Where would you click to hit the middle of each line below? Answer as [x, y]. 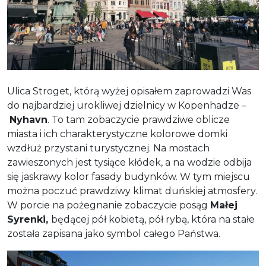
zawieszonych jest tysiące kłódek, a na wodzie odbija [129, 162]
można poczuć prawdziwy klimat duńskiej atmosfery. [132, 191]
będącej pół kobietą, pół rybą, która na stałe [153, 219]
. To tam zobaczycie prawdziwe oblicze [139, 120]
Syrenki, [29, 219]
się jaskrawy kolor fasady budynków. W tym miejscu [129, 177]
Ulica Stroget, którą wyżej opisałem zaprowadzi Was [129, 91]
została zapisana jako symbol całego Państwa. [114, 234]
